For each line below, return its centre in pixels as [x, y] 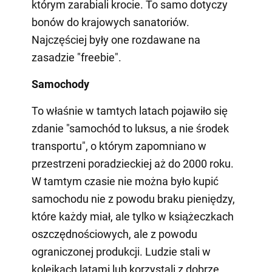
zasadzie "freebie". [76, 57]
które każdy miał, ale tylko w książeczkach [132, 216]
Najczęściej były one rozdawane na [116, 39]
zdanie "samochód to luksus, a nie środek [130, 128]
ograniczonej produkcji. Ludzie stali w [121, 251]
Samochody [60, 84]
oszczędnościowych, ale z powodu [114, 234]
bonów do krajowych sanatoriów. [110, 22]
